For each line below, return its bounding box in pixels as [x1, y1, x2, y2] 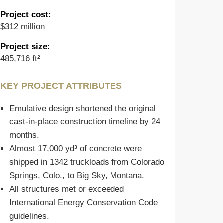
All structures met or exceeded [9, 184, 124, 194]
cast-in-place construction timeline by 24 [9, 117, 160, 126]
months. [9, 130, 39, 140]
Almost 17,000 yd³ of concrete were [9, 144, 142, 153]
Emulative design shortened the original [9, 104, 156, 113]
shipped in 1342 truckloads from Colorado [9, 157, 164, 167]
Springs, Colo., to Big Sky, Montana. [9, 171, 144, 180]
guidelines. [9, 211, 49, 221]
